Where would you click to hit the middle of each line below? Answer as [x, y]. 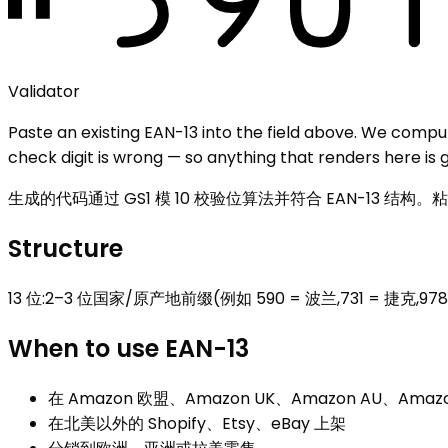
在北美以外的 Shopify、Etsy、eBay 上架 [197, 423]
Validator [44, 91]
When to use [86, 348]
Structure [65, 248]
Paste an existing [76, 132]
